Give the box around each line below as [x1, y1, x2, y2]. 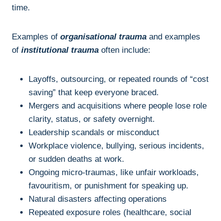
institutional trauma [21, 45, 99, 55]
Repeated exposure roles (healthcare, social [29, 207, 191, 217]
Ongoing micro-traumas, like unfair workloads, [29, 167, 199, 177]
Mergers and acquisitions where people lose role [29, 101, 207, 110]
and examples [147, 32, 200, 41]
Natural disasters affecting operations [29, 194, 167, 204]
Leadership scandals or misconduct [29, 127, 159, 137]
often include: [99, 45, 150, 55]
